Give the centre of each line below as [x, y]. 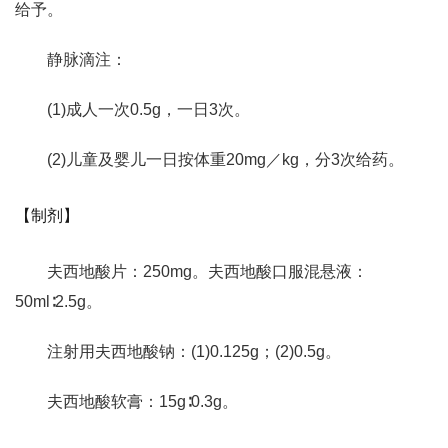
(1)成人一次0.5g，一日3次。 [148, 109]
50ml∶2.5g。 [58, 301]
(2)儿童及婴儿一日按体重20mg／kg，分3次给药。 [225, 159]
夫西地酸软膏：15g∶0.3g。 [142, 401]
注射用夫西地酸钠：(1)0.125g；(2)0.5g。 [194, 351]
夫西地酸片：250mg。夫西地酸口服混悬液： [207, 271]
